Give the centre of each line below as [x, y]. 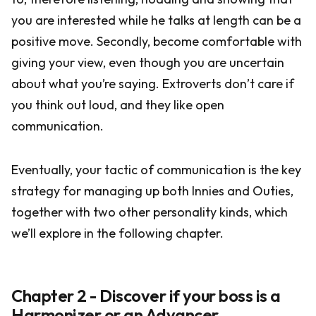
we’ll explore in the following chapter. [117, 233]
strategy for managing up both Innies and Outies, [152, 191]
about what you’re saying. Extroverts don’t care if [153, 84]
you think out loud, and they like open [118, 105]
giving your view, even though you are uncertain [148, 62]
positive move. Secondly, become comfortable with [157, 41]
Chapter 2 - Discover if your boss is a [146, 296]
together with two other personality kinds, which [150, 212]
